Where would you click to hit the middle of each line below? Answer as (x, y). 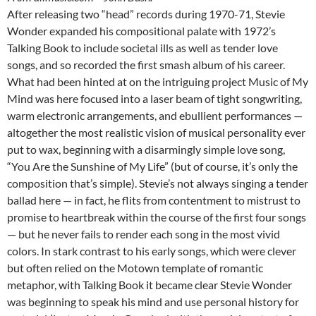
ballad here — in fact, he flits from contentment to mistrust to (154, 200)
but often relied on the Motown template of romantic (135, 268)
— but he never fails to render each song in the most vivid (144, 234)
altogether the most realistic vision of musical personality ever (156, 133)
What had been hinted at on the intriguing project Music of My (158, 82)
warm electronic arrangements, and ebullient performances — (155, 116)
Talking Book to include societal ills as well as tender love (142, 48)
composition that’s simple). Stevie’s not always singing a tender (158, 183)
